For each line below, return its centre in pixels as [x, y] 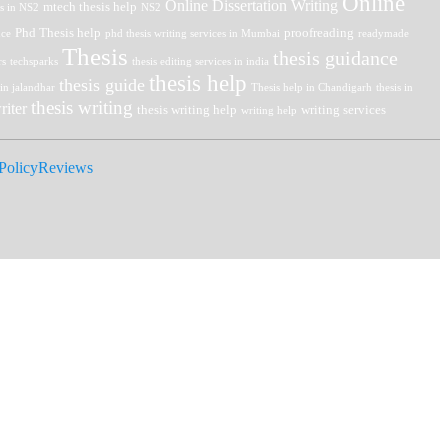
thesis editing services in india [200, 62]
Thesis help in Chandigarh [311, 88]
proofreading [319, 33]
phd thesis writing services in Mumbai [192, 34]
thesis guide [102, 85]
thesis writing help [187, 110]
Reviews [65, 168]
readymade [383, 34]
